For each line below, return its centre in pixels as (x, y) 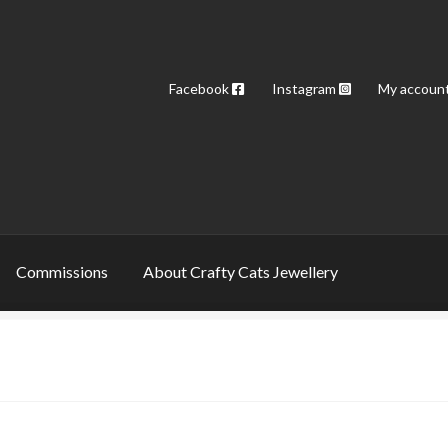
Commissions (62, 272)
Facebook (201, 88)
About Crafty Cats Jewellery (241, 272)
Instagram (305, 88)
